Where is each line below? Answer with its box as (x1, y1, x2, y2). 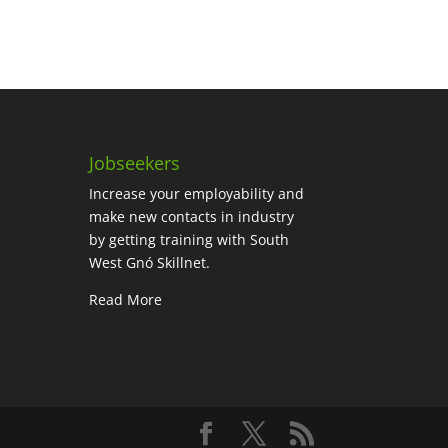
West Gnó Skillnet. (89, 252, 211, 272)
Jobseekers (89, 150, 181, 175)
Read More (89, 289, 163, 309)
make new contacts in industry (89, 206, 295, 226)
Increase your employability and (89, 183, 305, 203)
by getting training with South (89, 229, 290, 249)
